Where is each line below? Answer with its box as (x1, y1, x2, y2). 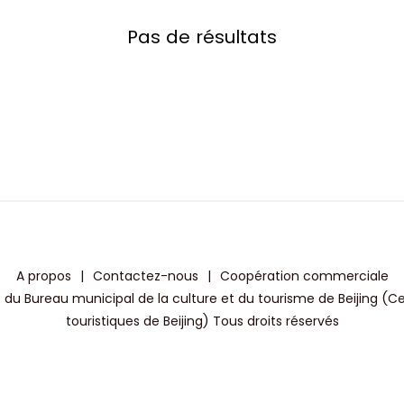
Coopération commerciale (219, 267, 389, 285)
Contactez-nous (92, 267, 198, 285)
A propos (15, 267, 71, 285)
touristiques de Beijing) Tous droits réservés (65, 312, 339, 330)
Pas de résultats (127, 24, 277, 50)
